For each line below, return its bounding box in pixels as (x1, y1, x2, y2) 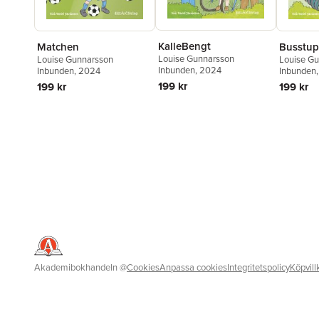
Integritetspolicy (227, 260, 290, 274)
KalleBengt (158, 38, 211, 53)
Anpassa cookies (159, 260, 227, 274)
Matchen (37, 38, 79, 54)
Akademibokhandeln (34, 260, 117, 274)
